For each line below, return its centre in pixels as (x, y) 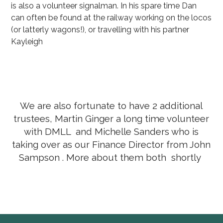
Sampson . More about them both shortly (111, 157)
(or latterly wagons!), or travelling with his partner (100, 29)
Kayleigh (27, 41)
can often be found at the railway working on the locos (111, 17)
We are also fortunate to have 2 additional (111, 105)
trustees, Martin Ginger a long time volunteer (111, 118)
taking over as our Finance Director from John (111, 144)
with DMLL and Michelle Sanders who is (111, 131)
